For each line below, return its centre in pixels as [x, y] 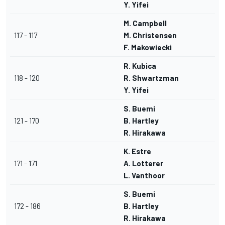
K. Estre [137, 151]
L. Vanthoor [144, 176]
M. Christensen [150, 35]
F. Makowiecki [148, 47]
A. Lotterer [143, 163]
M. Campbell [145, 23]
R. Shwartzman [151, 78]
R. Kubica [140, 66]
